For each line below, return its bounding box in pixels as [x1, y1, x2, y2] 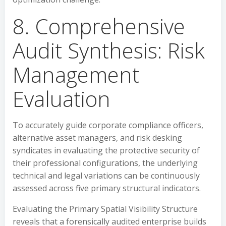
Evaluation [13, 84, 110, 113]
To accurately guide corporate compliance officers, [13, 120, 203, 131]
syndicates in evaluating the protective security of [13, 145, 200, 156]
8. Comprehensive [13, 12, 185, 40]
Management [13, 60, 139, 89]
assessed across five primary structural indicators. [13, 183, 201, 194]
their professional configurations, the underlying [13, 157, 198, 168]
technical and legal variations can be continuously [13, 170, 200, 181]
